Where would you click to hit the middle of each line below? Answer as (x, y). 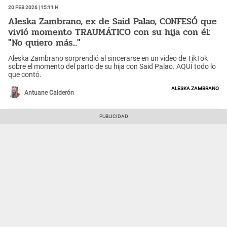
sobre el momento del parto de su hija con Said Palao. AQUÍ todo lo (112, 67)
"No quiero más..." (44, 42)
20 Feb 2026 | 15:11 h (33, 7)
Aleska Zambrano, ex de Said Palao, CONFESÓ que (112, 21)
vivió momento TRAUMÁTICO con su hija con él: (109, 32)
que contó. (25, 75)
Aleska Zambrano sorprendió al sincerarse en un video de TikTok (108, 59)
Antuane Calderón (49, 93)
